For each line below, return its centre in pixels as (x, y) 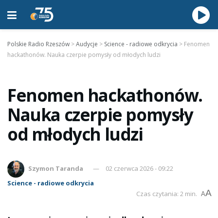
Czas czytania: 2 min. (167, 194)
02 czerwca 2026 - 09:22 (140, 168)
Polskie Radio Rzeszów (38, 44)
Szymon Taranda (56, 168)
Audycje (87, 44)
